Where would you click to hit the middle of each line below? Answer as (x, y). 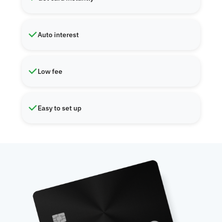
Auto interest (58, 35)
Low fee (50, 71)
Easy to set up (59, 108)
